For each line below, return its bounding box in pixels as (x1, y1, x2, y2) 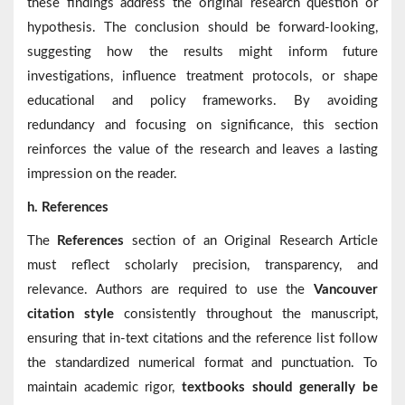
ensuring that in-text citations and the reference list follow (27, 332, 378, 346)
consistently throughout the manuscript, (114, 307, 378, 322)
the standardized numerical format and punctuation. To (27, 356, 378, 371)
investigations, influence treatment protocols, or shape (27, 70, 378, 84)
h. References (27, 201, 108, 215)
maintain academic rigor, (27, 381, 182, 395)
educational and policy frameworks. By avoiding (27, 94, 378, 108)
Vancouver (314, 283, 378, 297)
